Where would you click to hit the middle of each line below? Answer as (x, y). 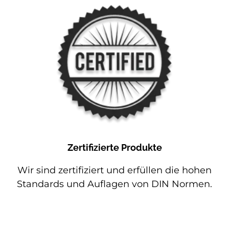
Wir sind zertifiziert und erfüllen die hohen (114, 170)
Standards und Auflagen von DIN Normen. (114, 184)
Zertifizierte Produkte (114, 147)
